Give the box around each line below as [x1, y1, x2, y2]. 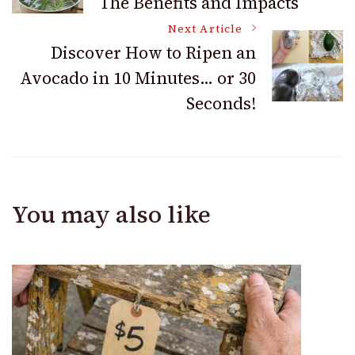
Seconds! [186, 91, 256, 115]
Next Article [168, 21, 242, 36]
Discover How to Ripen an [51, 40, 256, 64]
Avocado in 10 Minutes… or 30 [20, 66, 256, 90]
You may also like [12, 197, 211, 231]
